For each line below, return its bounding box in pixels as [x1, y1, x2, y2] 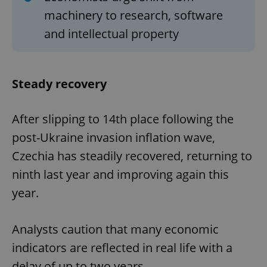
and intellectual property [44, 26, 179, 42]
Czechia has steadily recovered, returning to [12, 148, 252, 164]
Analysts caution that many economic [12, 221, 219, 238]
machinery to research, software [44, 7, 223, 24]
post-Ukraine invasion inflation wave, [12, 129, 215, 146]
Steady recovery [12, 76, 107, 92]
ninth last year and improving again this [12, 166, 229, 183]
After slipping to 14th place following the [12, 111, 234, 128]
